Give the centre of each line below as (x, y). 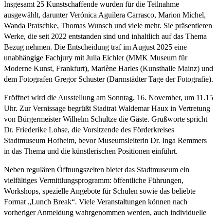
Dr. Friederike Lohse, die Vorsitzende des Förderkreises (89, 129)
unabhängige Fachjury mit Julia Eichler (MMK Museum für (96, 57)
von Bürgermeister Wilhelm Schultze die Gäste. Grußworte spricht (106, 119)
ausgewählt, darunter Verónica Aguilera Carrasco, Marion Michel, (105, 15)
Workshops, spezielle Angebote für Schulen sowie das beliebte (100, 191)
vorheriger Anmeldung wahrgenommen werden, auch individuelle (105, 212)
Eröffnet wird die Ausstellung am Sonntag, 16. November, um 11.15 (109, 97)
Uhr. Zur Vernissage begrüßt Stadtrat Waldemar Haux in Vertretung (107, 108)
